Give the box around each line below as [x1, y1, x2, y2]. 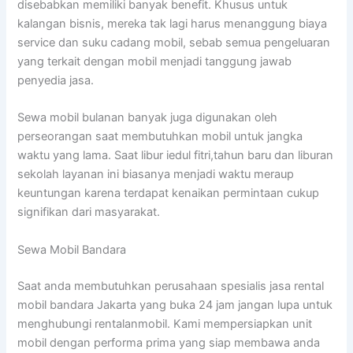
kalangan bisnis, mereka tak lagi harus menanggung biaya [17, 17, 328, 32]
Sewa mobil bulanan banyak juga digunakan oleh [17, 110, 278, 125]
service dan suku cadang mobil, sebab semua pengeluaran [17, 35, 331, 50]
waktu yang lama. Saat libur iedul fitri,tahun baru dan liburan [17, 148, 334, 163]
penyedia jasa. [17, 73, 95, 88]
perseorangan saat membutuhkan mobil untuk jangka [17, 129, 303, 144]
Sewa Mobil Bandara [17, 242, 127, 257]
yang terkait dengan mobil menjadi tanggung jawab [17, 54, 292, 69]
